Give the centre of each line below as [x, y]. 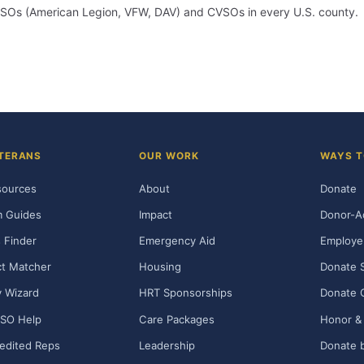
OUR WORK [169, 156]
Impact [156, 214]
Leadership [167, 346]
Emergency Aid [177, 241]
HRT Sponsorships [186, 293]
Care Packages [177, 319]
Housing [160, 267]
